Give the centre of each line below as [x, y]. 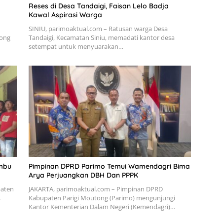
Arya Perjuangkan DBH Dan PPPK [83, 175]
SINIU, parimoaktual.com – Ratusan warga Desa [98, 28]
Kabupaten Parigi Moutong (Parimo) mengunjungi [102, 198]
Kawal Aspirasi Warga [65, 15]
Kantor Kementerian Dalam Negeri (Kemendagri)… [102, 206]
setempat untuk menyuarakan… [76, 46]
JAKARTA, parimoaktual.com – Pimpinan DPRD [95, 189]
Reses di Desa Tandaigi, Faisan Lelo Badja [98, 6]
